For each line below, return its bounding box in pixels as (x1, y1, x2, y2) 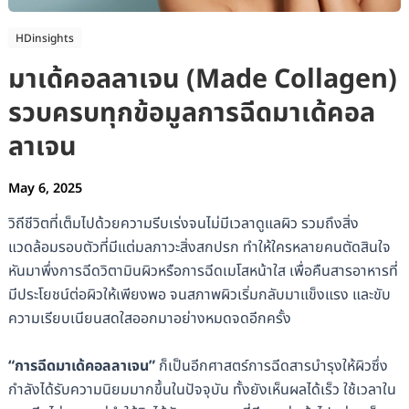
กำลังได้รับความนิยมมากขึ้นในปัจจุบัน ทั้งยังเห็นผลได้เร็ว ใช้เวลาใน (7, 378, 396, 401)
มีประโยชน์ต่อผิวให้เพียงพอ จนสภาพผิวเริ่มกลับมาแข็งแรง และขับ (7, 284, 391, 307)
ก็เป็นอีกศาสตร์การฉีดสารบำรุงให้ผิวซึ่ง (154, 354, 388, 377)
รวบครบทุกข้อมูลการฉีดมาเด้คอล (7, 93, 375, 134)
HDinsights (15, 30, 74, 47)
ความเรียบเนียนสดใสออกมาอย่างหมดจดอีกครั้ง (7, 308, 291, 330)
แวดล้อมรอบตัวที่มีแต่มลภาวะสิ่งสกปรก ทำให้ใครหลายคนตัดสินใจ (7, 236, 391, 259)
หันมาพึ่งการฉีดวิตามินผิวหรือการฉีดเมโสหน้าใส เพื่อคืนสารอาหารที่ (7, 260, 398, 283)
